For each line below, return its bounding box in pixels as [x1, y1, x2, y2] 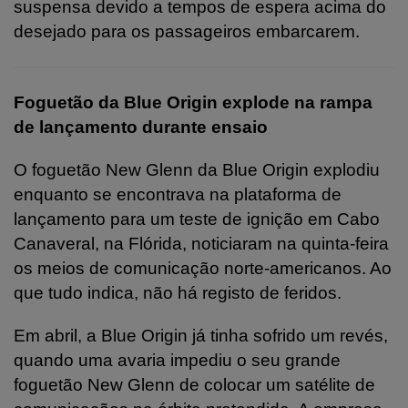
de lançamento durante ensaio [14, 117, 268, 137]
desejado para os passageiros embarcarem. [14, 21, 360, 41]
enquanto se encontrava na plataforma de [14, 184, 342, 204]
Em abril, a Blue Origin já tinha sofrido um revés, [14, 325, 388, 345]
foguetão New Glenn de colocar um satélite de [14, 374, 375, 394]
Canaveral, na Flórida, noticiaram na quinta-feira [14, 233, 389, 253]
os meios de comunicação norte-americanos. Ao [14, 258, 392, 278]
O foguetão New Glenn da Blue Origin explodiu [14, 159, 380, 179]
